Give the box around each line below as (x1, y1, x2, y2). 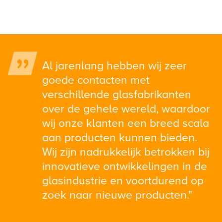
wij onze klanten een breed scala (42, 116, 209, 131)
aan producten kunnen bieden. (42, 131, 197, 145)
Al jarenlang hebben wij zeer (42, 59, 187, 73)
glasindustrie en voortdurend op (42, 174, 204, 188)
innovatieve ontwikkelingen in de (42, 160, 207, 174)
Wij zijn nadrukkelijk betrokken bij (42, 145, 210, 160)
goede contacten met (42, 73, 150, 88)
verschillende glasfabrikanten (42, 88, 191, 102)
